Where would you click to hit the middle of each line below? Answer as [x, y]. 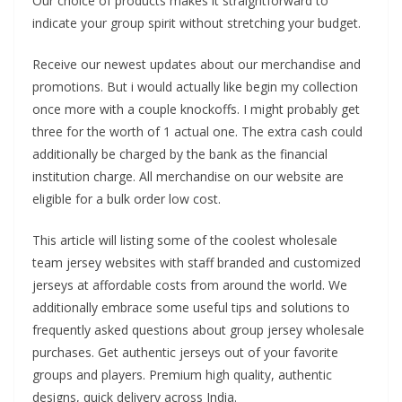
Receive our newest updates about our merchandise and [197, 64]
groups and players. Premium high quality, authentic [182, 375]
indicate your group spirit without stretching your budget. [197, 23]
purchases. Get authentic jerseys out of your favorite [185, 352]
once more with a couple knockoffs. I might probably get [196, 109]
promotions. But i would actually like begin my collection [195, 87]
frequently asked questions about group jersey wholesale [198, 330]
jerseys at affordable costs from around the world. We [190, 285]
